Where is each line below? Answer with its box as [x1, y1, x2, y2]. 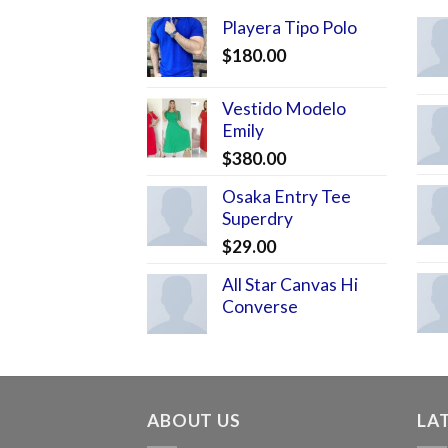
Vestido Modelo [222, 97, 346, 119]
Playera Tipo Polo [222, 16, 357, 38]
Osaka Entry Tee [222, 185, 351, 207]
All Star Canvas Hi [222, 273, 358, 295]
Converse [222, 295, 298, 317]
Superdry [222, 207, 293, 229]
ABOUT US [147, 410, 241, 432]
